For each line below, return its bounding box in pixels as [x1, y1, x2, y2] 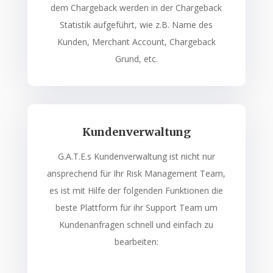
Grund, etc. [115, 52, 158, 65]
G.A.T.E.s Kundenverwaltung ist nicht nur [57, 150, 215, 162]
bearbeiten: [114, 235, 158, 247]
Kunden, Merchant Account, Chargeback [57, 35, 216, 48]
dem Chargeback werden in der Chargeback [51, 1, 222, 13]
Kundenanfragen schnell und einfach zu [59, 218, 214, 230]
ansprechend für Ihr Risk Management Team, [47, 167, 226, 179]
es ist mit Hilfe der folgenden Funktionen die [49, 184, 224, 196]
